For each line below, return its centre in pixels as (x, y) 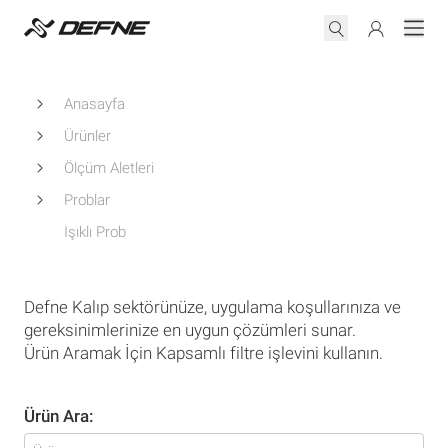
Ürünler (87, 136)
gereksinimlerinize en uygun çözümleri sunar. (190, 330)
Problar (87, 200)
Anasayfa (94, 104)
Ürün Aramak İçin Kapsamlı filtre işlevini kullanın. (203, 353)
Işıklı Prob (95, 232)
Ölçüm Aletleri (109, 168)
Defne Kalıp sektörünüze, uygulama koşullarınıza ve (212, 307)
